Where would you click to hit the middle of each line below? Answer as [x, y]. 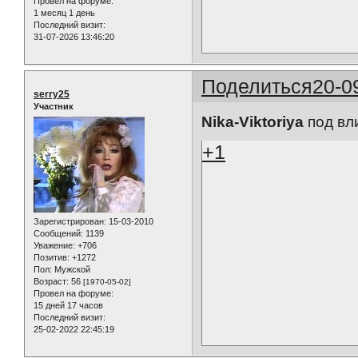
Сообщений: [58, 233]
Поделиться [257, 87]
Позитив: [52, 257]
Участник [54, 107]
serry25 [52, 95]
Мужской [71, 269]
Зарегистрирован [69, 221]
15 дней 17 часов [68, 305]
